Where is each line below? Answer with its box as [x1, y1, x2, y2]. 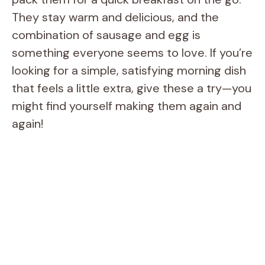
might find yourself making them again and [12, 98, 241, 114]
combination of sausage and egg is [12, 27, 201, 43]
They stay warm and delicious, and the [12, 9, 219, 25]
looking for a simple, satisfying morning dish [12, 62, 246, 78]
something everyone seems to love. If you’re [12, 44, 253, 60]
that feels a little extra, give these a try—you [12, 80, 251, 96]
